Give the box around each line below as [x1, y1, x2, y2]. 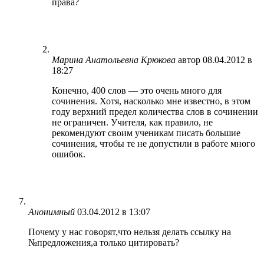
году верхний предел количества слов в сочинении [52, 106, 258, 117]
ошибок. [52, 148, 85, 159]
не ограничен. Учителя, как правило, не [52, 117, 213, 127]
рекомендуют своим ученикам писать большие [52, 127, 240, 138]
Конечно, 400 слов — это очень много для [52, 85, 222, 95]
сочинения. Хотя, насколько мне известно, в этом [52, 95, 250, 106]
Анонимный [28, 206, 75, 217]
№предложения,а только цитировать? [28, 237, 179, 247]
